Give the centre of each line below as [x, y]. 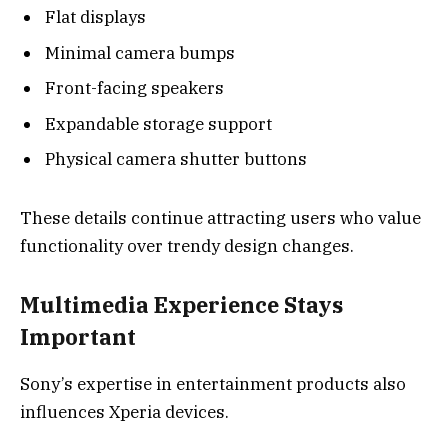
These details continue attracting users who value [220, 217]
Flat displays [95, 17]
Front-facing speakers [134, 88]
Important [78, 337]
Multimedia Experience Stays [181, 305]
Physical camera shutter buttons [176, 159]
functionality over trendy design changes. [187, 245]
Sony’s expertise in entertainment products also [213, 383]
